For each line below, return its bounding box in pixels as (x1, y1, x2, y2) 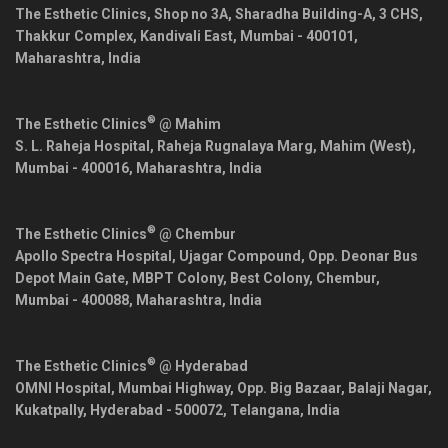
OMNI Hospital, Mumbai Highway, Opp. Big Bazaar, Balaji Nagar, (15, 379, 432, 396)
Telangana (230, 401, 300, 418)
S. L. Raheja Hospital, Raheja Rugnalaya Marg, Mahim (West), (15, 137, 416, 154)
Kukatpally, (15, 401, 90, 418)
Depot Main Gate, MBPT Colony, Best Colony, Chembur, (15, 269, 380, 286)
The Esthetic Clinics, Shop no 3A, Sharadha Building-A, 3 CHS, (15, 5, 423, 22)
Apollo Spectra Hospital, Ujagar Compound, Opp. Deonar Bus (15, 247, 418, 264)
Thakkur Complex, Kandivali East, (15, 27, 240, 44)
